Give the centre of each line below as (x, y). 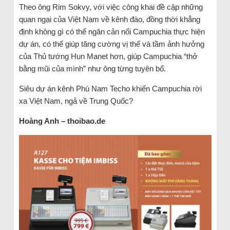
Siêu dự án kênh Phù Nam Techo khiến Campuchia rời (110, 88)
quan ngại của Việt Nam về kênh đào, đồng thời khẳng (109, 19)
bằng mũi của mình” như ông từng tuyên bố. (92, 68)
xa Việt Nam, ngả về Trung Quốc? (76, 101)
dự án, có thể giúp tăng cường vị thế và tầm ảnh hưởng (111, 44)
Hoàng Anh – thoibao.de (62, 121)
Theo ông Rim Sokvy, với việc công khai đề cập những (111, 7)
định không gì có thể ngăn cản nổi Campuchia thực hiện (112, 31)
